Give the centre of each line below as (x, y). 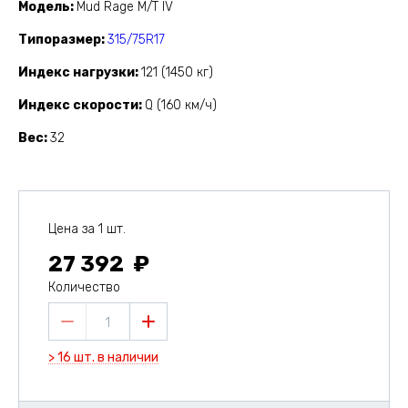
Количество (84, 288)
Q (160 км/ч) (181, 106)
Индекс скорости (78, 106)
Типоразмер (60, 40)
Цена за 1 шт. (87, 229)
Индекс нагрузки (76, 73)
